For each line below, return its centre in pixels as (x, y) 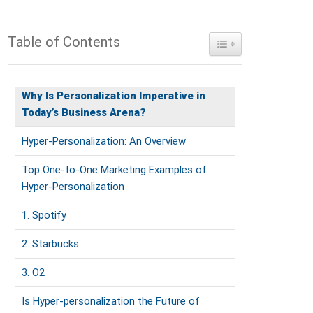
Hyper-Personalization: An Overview (104, 141)
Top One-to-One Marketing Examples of (114, 169)
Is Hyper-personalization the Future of (111, 301)
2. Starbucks (50, 243)
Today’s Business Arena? (84, 112)
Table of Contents (64, 42)
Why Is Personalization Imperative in (114, 95)
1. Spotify (44, 215)
